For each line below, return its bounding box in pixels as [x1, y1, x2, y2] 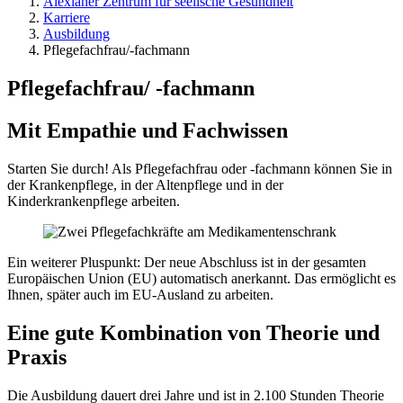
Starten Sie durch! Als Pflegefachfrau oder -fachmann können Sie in [7, 160, 392, 176]
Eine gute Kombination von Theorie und [7, 320, 380, 345]
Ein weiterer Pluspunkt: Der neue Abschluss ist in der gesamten [7, 254, 366, 270]
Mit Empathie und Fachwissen [7, 119, 288, 143]
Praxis [7, 345, 67, 369]
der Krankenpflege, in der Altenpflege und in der [7, 176, 283, 193]
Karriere [43, 10, 90, 26]
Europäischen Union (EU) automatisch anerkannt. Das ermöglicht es [7, 270, 396, 286]
